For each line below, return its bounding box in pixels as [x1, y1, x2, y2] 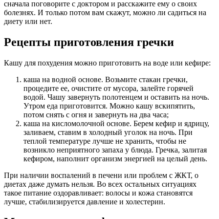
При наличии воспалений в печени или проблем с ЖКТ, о [4, 171, 198, 179]
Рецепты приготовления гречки [4, 35, 174, 48]
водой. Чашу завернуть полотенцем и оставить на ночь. [23, 92, 209, 101]
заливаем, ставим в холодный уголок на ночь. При [23, 128, 193, 136]
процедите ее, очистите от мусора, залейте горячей [23, 84, 194, 92]
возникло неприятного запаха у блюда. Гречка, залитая [23, 145, 207, 154]
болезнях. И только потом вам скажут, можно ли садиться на [4, 8, 206, 17]
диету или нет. [4, 17, 52, 25]
